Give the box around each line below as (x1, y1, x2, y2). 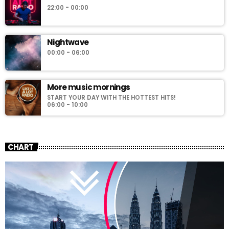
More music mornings (47, 81, 130, 93)
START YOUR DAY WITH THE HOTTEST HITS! (47, 93, 176, 102)
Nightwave (47, 36, 89, 48)
